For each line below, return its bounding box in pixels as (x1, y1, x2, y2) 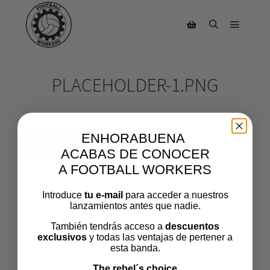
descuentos (165, 221, 219, 231)
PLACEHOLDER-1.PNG (52, 73, 218, 97)
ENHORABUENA (81, 130, 189, 146)
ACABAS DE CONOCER (60, 146, 210, 162)
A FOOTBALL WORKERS (58, 162, 212, 177)
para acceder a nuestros (125, 189, 228, 200)
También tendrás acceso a (51, 221, 165, 231)
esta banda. (110, 242, 160, 253)
